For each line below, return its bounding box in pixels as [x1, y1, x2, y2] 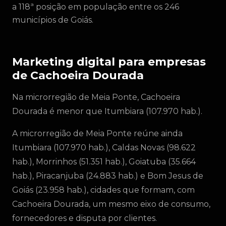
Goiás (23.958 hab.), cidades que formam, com [12, 185, 195, 195]
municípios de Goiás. [12, 15, 93, 25]
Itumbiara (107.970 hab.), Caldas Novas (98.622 [12, 143, 196, 152]
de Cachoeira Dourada [12, 69, 144, 82]
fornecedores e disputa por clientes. [12, 213, 157, 223]
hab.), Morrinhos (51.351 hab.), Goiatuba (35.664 [12, 157, 196, 166]
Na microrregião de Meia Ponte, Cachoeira [12, 92, 180, 102]
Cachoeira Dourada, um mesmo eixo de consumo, [12, 199, 210, 209]
